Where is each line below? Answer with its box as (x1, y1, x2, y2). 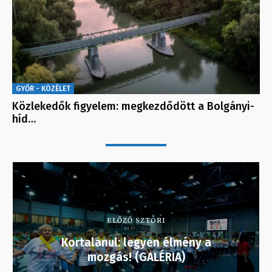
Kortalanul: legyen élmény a (61, 236, 211, 250)
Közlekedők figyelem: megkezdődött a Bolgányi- (12, 100, 254, 114)
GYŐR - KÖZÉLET (16, 84, 70, 93)
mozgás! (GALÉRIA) (87, 250, 185, 265)
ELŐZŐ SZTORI (106, 216, 166, 225)
